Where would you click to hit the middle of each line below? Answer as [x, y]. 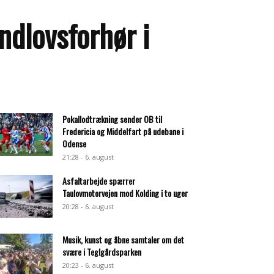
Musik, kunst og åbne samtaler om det [123, 239]
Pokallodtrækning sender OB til [112, 119]
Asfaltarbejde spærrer [99, 181]
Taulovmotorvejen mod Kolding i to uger [125, 193]
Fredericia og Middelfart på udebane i [123, 131]
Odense [74, 143]
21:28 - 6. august [88, 157]
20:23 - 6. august [88, 265]
